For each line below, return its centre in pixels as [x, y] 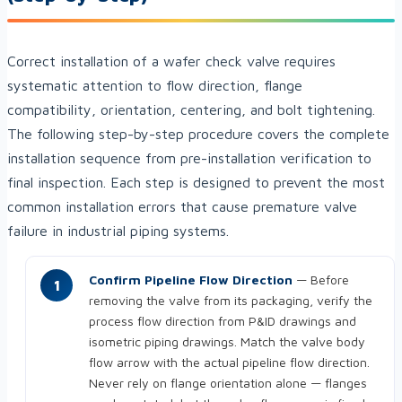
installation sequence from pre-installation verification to [189, 158]
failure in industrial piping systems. [118, 231]
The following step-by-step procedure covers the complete [198, 134]
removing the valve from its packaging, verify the [231, 301]
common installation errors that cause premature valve [182, 207]
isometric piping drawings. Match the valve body [227, 342]
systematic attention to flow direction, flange [155, 86]
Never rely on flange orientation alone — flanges [228, 383]
